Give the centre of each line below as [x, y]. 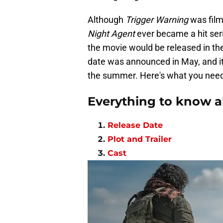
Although [106, 20]
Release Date [135, 125]
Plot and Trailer [140, 139]
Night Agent [111, 34]
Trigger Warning [156, 20]
